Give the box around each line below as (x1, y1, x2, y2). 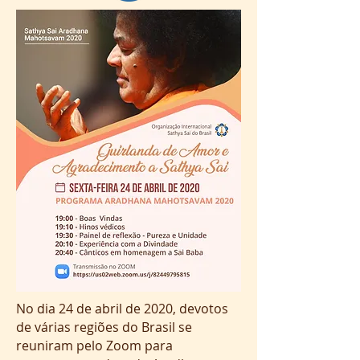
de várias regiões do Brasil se (16, 318, 192, 336)
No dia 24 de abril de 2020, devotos (16, 300, 228, 317)
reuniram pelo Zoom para (16, 337, 173, 354)
